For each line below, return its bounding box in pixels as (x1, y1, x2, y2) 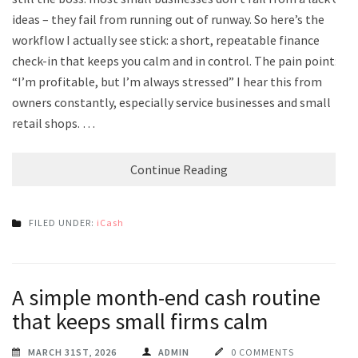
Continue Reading (130, 161, 228, 177)
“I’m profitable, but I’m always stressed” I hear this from (12, 73, 322, 89)
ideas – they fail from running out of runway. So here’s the (12, 10, 324, 27)
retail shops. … (12, 114, 95, 131)
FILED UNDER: (29, 216, 97, 229)
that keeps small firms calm (12, 306, 268, 336)
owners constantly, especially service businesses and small (12, 93, 331, 110)
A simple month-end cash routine (12, 282, 320, 312)
